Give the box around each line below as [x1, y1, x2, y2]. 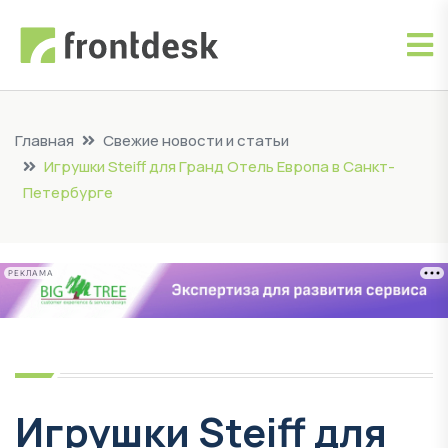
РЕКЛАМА [8, 268, 54, 278]
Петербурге [23, 182, 113, 203]
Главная [15, 130, 74, 151]
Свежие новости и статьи [103, 130, 289, 151]
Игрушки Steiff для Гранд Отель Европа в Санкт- [44, 156, 395, 177]
